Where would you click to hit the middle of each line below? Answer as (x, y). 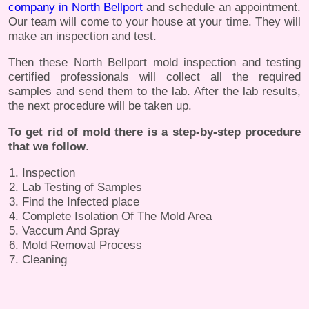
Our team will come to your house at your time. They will (154, 22)
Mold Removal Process (82, 246)
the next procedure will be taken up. (100, 106)
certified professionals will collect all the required (154, 77)
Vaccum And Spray (71, 231)
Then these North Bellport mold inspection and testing (154, 63)
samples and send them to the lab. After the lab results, (154, 92)
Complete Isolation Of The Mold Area (117, 217)
